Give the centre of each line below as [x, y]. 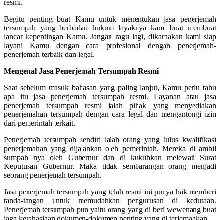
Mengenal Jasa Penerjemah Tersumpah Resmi [81, 71]
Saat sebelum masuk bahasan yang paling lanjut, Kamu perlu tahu [110, 87]
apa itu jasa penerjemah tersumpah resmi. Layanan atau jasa [110, 96]
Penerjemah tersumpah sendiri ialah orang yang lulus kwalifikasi [110, 139]
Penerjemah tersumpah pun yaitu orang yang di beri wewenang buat [110, 209]
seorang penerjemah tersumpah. [53, 175]
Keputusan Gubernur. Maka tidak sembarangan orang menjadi [110, 166]
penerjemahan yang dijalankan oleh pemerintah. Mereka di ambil [110, 148]
